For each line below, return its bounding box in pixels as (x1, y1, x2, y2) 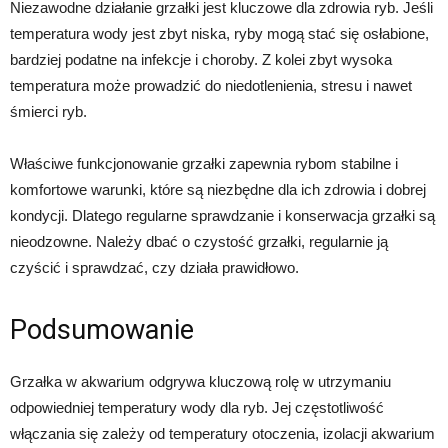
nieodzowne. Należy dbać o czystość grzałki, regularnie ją (10, 232, 388, 250)
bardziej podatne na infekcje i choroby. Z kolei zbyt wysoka (10, 50, 392, 68)
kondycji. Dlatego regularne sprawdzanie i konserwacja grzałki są (10, 206, 435, 224)
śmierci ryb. (10, 102, 87, 120)
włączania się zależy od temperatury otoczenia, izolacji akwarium (10, 424, 435, 442)
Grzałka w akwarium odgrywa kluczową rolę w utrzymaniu (10, 372, 391, 390)
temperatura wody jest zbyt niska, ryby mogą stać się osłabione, (10, 24, 429, 42)
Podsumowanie (10, 313, 194, 346)
